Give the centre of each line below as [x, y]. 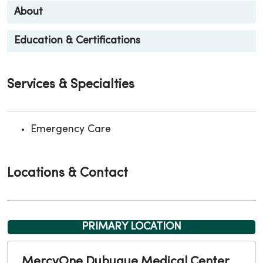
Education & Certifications [77, 41]
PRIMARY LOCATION [131, 227]
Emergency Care [71, 129]
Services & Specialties [71, 85]
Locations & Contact [68, 173]
